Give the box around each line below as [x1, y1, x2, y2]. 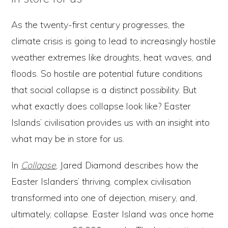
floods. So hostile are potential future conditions [11, 68, 203, 80]
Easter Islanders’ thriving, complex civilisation [11, 176, 191, 188]
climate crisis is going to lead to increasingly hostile [11, 35, 216, 47]
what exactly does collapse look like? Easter [11, 100, 191, 112]
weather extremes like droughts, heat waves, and [11, 51, 212, 64]
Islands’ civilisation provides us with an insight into [11, 117, 210, 129]
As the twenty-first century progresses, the [11, 19, 185, 31]
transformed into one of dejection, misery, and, [11, 192, 197, 204]
